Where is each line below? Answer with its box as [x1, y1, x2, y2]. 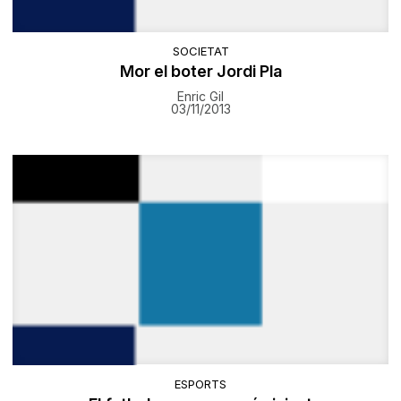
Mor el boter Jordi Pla [119, 61, 282, 81]
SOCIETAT [172, 43, 229, 58]
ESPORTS [175, 376, 226, 391]
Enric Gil [177, 88, 224, 104]
